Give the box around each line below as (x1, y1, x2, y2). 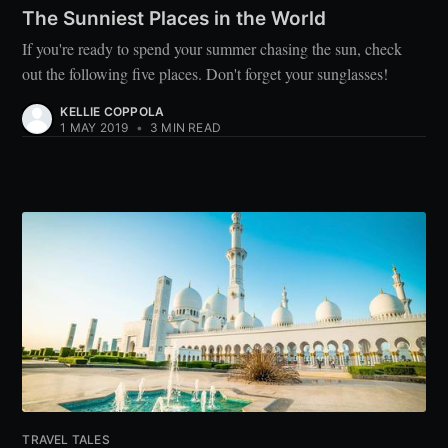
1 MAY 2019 (60, 120, 129, 136)
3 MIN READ (146, 120, 221, 136)
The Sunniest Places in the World (22, 6, 327, 30)
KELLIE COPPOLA (60, 104, 165, 120)
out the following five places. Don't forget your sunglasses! (22, 63, 389, 85)
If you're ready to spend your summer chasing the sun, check (22, 38, 403, 60)
